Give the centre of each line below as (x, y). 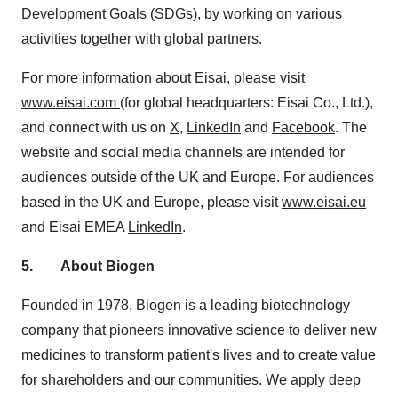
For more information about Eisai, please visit (163, 77)
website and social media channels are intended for (183, 152)
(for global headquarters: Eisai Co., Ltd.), (247, 102)
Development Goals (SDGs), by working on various (182, 13)
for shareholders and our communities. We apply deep (191, 379)
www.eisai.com (71, 102)
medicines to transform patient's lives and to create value (199, 354)
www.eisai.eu (324, 202)
